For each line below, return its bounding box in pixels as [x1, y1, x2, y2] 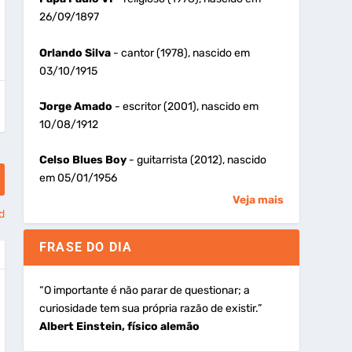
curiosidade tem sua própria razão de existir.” [38, 302, 262, 316]
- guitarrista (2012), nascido [126, 153, 266, 167]
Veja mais [232, 193, 284, 207]
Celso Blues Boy [38, 153, 126, 167]
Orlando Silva [38, 46, 111, 60]
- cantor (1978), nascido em [110, 46, 250, 60]
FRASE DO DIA [38, 240, 133, 255]
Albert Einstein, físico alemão [38, 320, 200, 334]
